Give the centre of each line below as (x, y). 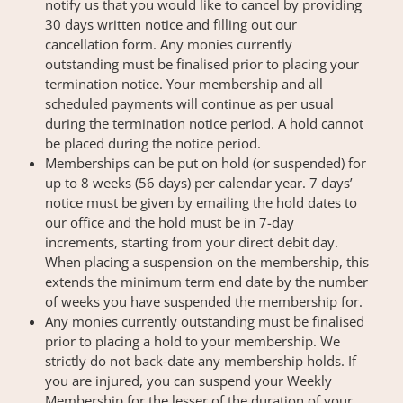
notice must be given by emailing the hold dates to (201, 203)
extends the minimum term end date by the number (206, 282)
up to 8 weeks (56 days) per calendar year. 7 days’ (199, 183)
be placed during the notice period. (153, 143)
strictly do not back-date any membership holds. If (201, 361)
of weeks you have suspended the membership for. (204, 302)
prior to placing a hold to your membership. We (193, 341)
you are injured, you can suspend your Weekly (188, 381)
